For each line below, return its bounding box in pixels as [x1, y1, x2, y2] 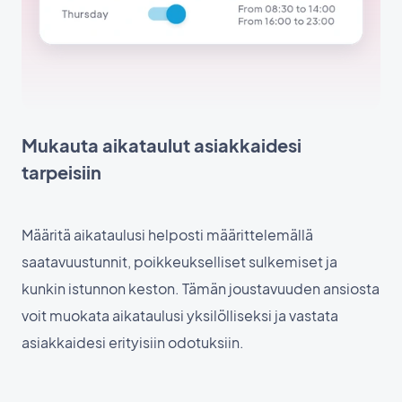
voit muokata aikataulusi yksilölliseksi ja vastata [22, 305, 338, 325]
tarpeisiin [22, 160, 101, 183]
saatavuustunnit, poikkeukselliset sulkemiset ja [22, 251, 337, 271]
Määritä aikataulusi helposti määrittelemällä [22, 224, 313, 244]
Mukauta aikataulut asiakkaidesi [22, 133, 301, 156]
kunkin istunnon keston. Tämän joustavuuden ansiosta [22, 278, 380, 298]
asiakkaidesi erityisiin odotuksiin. [22, 332, 244, 352]
